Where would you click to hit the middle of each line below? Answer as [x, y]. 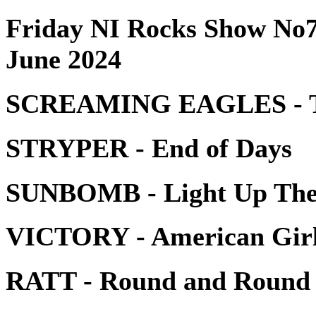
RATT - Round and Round [158, 281]
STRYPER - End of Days [149, 148]
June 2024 [63, 60]
